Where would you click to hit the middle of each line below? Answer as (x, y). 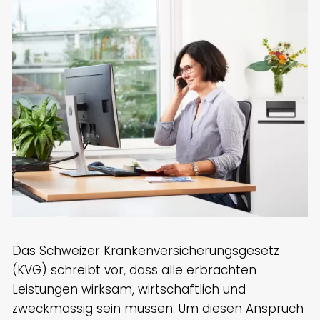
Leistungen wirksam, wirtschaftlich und (129, 289)
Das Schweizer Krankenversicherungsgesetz (146, 250)
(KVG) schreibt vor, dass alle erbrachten (134, 270)
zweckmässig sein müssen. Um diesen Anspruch (158, 308)
